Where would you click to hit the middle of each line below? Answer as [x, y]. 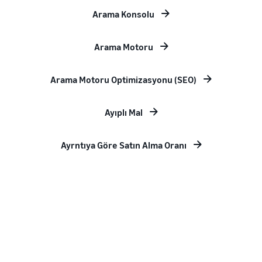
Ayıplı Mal [123, 112]
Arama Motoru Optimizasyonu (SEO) [123, 80]
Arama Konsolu [123, 14]
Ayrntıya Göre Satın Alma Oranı [123, 145]
